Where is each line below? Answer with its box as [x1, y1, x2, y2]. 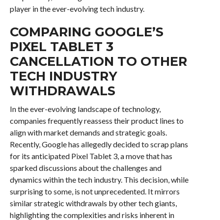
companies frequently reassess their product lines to [9, 115, 184, 125]
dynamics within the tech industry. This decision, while [9, 174, 189, 184]
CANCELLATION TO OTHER [9, 53, 187, 69]
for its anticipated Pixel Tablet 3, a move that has [9, 151, 172, 161]
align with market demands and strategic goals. [9, 127, 167, 137]
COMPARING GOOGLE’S [9, 24, 164, 39]
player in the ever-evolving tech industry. [9, 3, 144, 13]
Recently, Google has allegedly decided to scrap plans [9, 139, 188, 149]
